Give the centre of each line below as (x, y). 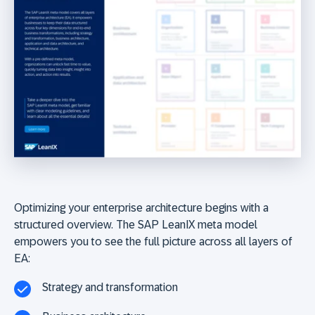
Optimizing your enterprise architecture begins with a (141, 208)
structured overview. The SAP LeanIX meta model (136, 225)
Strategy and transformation (110, 288)
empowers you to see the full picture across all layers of (153, 242)
